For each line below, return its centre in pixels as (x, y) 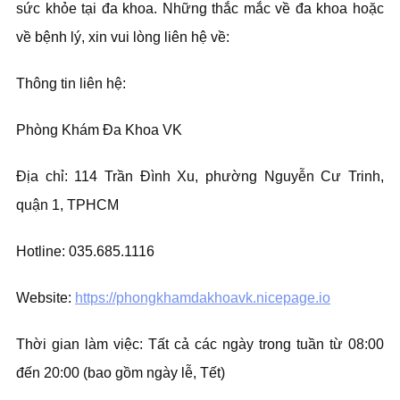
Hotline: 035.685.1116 (85, 251)
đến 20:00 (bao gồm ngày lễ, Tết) (121, 373)
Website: (46, 298)
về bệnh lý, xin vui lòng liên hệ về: (123, 37)
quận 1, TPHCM (67, 205)
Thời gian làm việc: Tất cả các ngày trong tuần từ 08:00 (200, 344)
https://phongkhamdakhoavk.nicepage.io (203, 298)
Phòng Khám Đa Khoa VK (99, 130)
